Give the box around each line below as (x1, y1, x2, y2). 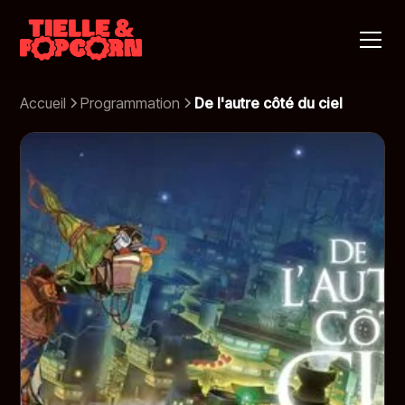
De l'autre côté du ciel (194, 94, 344, 112)
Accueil (20, 94, 67, 112)
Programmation (80, 94, 181, 112)
